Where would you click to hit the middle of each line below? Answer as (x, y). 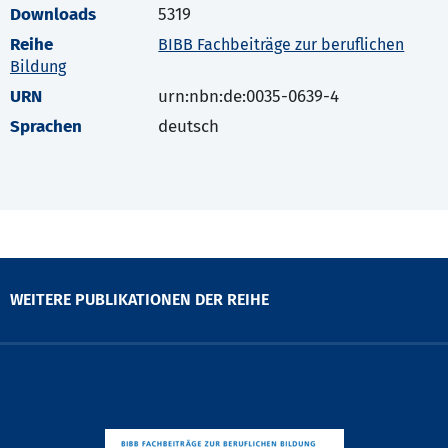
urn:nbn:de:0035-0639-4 (249, 97)
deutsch (189, 127)
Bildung (38, 67)
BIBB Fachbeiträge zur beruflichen (281, 45)
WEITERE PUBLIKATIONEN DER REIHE (139, 300)
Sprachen (46, 127)
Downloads (53, 15)
